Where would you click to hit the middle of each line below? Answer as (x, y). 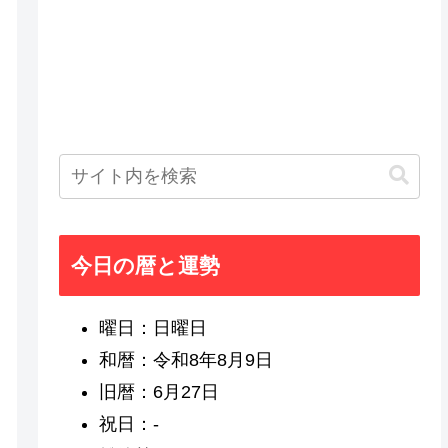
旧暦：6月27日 (159, 391)
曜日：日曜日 (153, 327)
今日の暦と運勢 (146, 265)
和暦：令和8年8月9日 (186, 359)
